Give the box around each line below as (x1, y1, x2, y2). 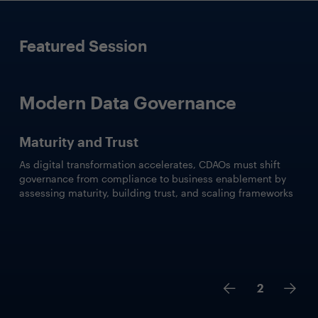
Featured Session (18, 35, 148, 55)
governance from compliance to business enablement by (18, 172, 286, 185)
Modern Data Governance (18, 91, 236, 113)
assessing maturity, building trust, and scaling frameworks (18, 187, 293, 199)
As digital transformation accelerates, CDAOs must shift (18, 158, 280, 171)
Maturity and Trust (18, 133, 138, 150)
